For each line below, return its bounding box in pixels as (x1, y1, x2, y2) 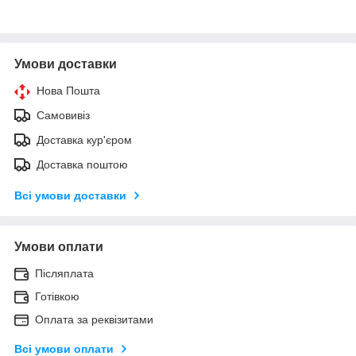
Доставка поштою (37, 157, 128, 171)
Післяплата (35, 266, 94, 280)
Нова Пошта (37, 83, 100, 97)
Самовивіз (37, 108, 90, 122)
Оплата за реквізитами (35, 312, 153, 326)
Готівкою (35, 289, 79, 303)
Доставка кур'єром (37, 133, 132, 146)
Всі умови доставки (14, 188, 126, 202)
